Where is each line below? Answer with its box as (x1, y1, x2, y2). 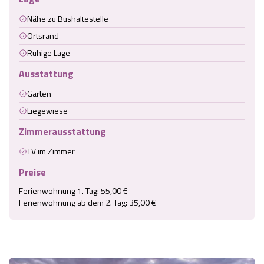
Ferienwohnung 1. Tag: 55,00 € (19, 184, 128, 197)
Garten (27, 87, 51, 100)
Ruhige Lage (27, 47, 70, 60)
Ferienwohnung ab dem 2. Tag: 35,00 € (19, 196, 156, 209)
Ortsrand (27, 29, 59, 42)
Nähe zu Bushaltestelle (27, 12, 108, 25)
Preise (19, 165, 46, 180)
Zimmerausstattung (19, 124, 106, 139)
